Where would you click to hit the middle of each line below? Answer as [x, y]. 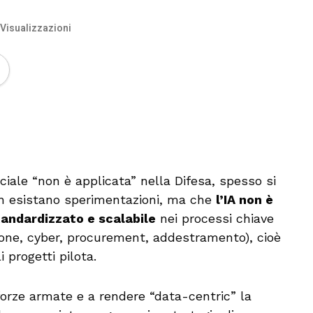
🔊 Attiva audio [241, 140]
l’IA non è [245, 199]
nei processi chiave [215, 218]
